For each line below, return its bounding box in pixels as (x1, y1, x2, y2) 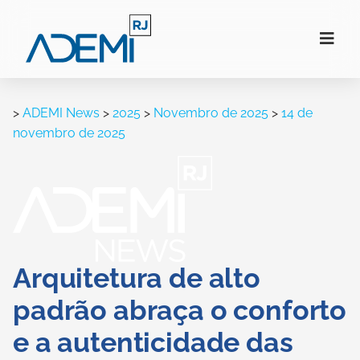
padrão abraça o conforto (13, 294, 347, 326)
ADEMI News (22, 105, 100, 121)
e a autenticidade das (13, 326, 293, 358)
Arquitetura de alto (13, 262, 260, 294)
